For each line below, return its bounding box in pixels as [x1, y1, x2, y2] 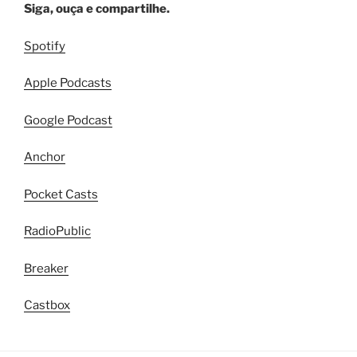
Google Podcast [24, 112, 112, 127]
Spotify [24, 38, 65, 53]
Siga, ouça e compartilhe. [24, 2, 170, 16]
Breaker [24, 261, 69, 276]
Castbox [24, 298, 70, 312]
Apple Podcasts [24, 76, 112, 90]
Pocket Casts [24, 186, 98, 202]
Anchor [24, 150, 65, 164]
